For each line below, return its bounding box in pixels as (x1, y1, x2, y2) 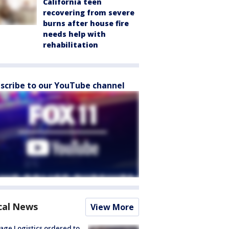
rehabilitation (43, 40, 98, 50)
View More (90, 201, 134, 213)
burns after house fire (43, 18, 129, 28)
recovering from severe (43, 8, 134, 17)
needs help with (43, 29, 106, 39)
